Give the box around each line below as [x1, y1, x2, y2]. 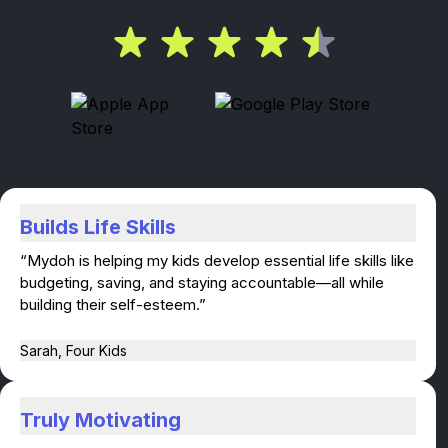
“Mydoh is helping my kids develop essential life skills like [20, 251, 414, 270]
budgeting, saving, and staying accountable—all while [20, 273, 384, 292]
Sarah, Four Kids [20, 342, 127, 359]
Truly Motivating [20, 408, 181, 432]
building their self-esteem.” [20, 295, 206, 314]
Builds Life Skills [20, 215, 176, 239]
